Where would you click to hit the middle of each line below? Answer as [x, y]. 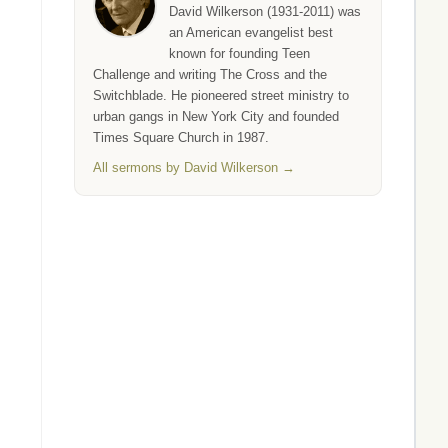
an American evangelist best [251, 32]
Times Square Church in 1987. [181, 137]
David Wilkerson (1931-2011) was [265, 11]
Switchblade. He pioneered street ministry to [221, 95]
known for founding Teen [239, 53]
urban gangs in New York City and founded [216, 116]
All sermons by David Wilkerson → [194, 167]
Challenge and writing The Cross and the [210, 74]
